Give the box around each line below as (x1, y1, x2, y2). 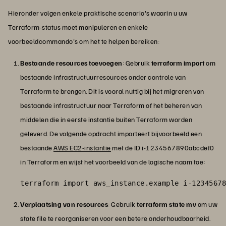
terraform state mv (137, 200, 198, 209)
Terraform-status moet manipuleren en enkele (8, 23, 148, 32)
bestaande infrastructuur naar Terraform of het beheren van (20, 101, 202, 110)
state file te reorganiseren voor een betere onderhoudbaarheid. (20, 214, 210, 223)
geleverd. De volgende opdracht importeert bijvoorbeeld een (20, 129, 202, 138)
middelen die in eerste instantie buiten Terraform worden (20, 115, 192, 124)
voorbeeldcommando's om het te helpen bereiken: (8, 37, 159, 46)
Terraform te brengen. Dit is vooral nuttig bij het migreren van (20, 87, 204, 96)
